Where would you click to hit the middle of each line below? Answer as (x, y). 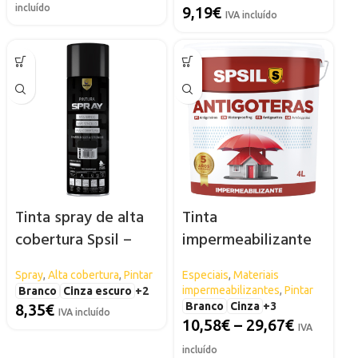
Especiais (205, 274)
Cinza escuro (97, 290)
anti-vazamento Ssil (250, 263)
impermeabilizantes (231, 290)
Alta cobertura (83, 274)
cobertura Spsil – (73, 240)
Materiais (256, 274)
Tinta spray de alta (79, 218)
